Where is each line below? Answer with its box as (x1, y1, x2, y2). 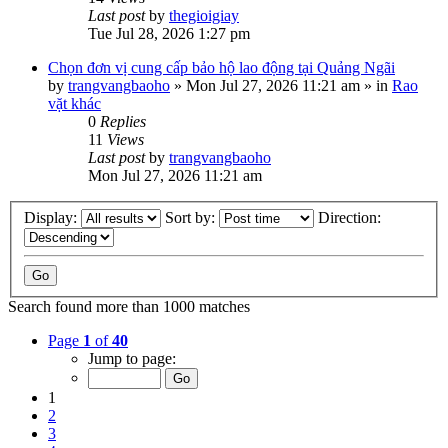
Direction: (318, 208, 385, 226)
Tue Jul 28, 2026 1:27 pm (88, 25, 250, 42)
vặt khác (48, 95, 101, 112)
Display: (24, 208, 81, 226)
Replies (100, 113, 146, 130)
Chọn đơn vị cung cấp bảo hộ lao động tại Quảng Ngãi (48, 59, 395, 76)
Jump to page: (88, 349, 176, 367)
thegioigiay (169, 7, 239, 24)
